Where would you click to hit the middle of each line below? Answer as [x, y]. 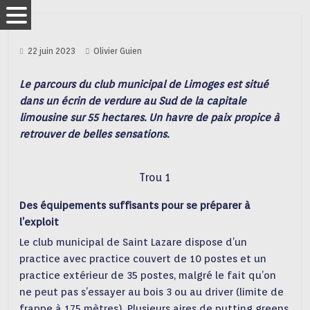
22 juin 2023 [52, 51]
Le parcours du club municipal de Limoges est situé [144, 84]
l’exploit [39, 222]
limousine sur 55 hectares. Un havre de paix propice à [150, 118]
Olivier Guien [118, 51]
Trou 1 [155, 177]
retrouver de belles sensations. [94, 134]
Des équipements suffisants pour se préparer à [135, 206]
